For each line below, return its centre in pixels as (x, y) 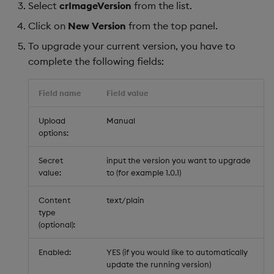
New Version (97, 26)
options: (54, 133)
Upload (52, 120)
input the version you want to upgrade (179, 160)
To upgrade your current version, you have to (132, 46)
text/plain (125, 200)
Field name (60, 93)
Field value (128, 93)
